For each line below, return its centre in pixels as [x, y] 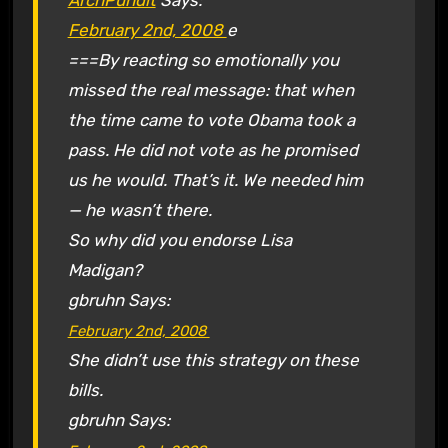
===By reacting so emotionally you [203, 59]
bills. [85, 389]
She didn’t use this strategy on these [213, 359]
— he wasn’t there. [139, 209]
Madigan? [104, 269]
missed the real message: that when [210, 89]
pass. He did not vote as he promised [212, 149]
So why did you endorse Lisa [179, 239]
